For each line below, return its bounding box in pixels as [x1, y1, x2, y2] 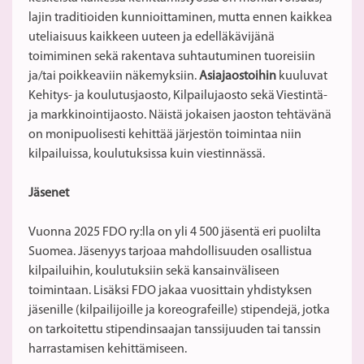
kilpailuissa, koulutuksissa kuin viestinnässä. [28, 147, 265, 161]
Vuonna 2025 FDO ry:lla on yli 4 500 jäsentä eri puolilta [28, 225, 321, 239]
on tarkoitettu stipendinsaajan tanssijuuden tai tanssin [28, 323, 321, 336]
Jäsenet [28, 186, 69, 200]
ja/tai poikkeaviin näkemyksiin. [28, 69, 199, 83]
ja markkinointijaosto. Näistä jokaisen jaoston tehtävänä [28, 108, 331, 122]
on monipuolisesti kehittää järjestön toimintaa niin [28, 128, 301, 141]
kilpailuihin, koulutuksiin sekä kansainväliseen [28, 264, 279, 278]
